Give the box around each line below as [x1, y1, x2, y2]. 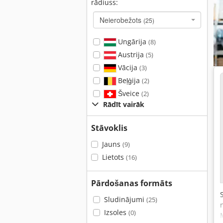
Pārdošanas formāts [91, 178, 172, 189]
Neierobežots [100, 15, 143, 25]
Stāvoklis [91, 122, 127, 133]
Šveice [115, 89, 141, 98]
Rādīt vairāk [103, 100, 144, 109]
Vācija [115, 63, 139, 72]
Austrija [115, 50, 146, 59]
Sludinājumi [104, 195, 146, 204]
